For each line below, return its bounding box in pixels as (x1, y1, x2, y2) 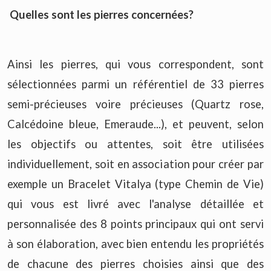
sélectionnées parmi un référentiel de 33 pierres (7, 77, 264, 91)
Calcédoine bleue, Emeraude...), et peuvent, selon (7, 117, 264, 131)
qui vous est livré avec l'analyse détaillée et (7, 197, 264, 211)
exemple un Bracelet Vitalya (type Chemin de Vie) (7, 177, 264, 191)
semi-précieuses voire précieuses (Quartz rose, (7, 97, 264, 111)
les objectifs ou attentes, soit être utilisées (7, 137, 264, 151)
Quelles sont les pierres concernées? (7, 7, 194, 21)
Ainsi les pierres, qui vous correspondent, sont (7, 57, 264, 71)
